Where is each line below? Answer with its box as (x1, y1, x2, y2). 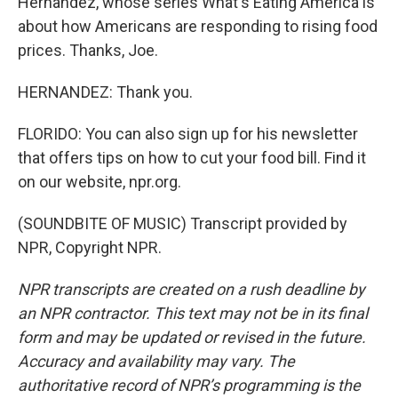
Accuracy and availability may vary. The (18, 352, 295, 370)
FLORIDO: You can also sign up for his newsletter (18, 124, 358, 143)
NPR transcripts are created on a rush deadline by (18, 280, 365, 298)
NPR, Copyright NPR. (18, 238, 162, 257)
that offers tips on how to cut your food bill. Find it (18, 148, 366, 167)
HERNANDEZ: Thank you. (18, 83, 193, 101)
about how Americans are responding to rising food (18, 17, 378, 36)
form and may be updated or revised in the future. (18, 328, 366, 346)
